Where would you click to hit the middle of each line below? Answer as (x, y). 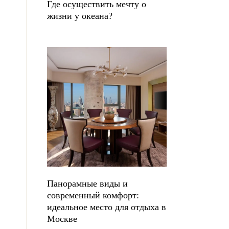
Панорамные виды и (87, 184)
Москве (62, 219)
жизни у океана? (80, 16)
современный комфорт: (93, 195)
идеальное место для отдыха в (107, 207)
